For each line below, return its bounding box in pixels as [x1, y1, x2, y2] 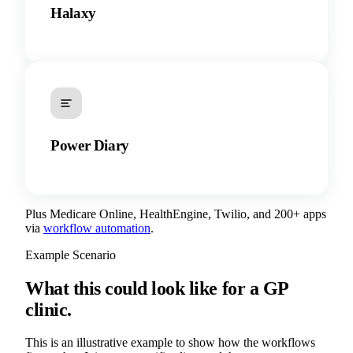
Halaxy [50, 5, 96, 22]
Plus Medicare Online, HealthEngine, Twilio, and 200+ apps [25, 206, 326, 221]
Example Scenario [25, 247, 116, 262]
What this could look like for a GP [25, 277, 288, 299]
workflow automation [43, 221, 150, 235]
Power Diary [50, 136, 129, 154]
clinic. [25, 299, 72, 320]
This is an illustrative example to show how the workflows [25, 336, 315, 350]
